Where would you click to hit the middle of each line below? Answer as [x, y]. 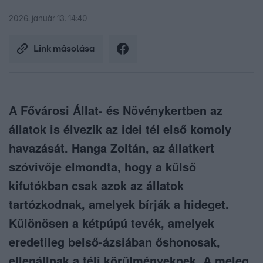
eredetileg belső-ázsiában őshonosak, [114, 242]
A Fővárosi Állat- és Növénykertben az [116, 110]
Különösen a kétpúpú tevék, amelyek [112, 223]
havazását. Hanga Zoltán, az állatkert [112, 148]
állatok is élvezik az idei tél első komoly [120, 129]
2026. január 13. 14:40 [48, 19]
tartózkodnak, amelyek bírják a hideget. [119, 204]
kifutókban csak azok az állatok [96, 186]
